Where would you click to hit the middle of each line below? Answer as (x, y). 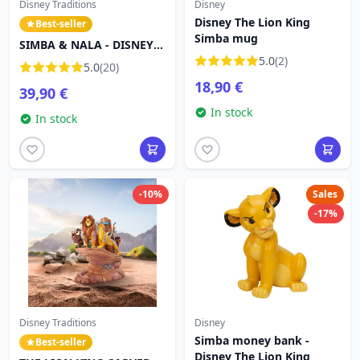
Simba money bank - (252, 340)
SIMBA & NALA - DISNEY (86, 45)
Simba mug (226, 38)
